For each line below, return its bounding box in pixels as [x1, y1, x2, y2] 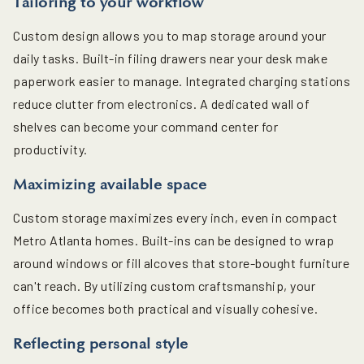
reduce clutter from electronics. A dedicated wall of [13, 96, 310, 112]
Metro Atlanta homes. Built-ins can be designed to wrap [13, 232, 334, 249]
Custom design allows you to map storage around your [13, 28, 327, 44]
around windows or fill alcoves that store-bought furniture [13, 255, 349, 271]
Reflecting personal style [13, 335, 188, 353]
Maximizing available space [13, 175, 206, 194]
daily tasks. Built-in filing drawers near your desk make [13, 50, 327, 67]
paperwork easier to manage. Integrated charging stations [13, 73, 350, 89]
